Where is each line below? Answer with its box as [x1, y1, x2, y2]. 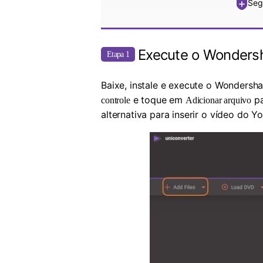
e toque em [130, 94, 186, 106]
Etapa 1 [107, 50, 129, 59]
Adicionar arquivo [185, 95, 252, 106]
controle [101, 95, 130, 106]
